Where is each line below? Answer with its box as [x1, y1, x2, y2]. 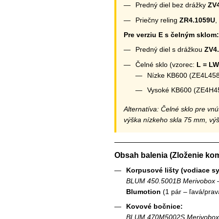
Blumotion [126, 187, 161, 196]
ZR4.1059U [179, 16, 215, 24]
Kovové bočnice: [126, 202, 183, 211]
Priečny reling [135, 16, 179, 24]
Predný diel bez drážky [135, 1, 208, 9]
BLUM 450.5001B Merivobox [126, 176, 215, 185]
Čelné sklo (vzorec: [135, 60, 197, 68]
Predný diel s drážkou [135, 45, 204, 54]
